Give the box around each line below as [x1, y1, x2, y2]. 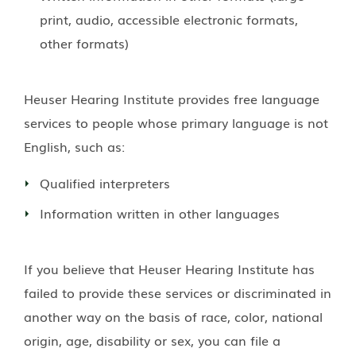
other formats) [40, 33, 129, 52]
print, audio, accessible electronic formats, [40, 9, 298, 29]
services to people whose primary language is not [24, 112, 328, 132]
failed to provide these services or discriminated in [24, 282, 331, 302]
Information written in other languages [40, 203, 280, 222]
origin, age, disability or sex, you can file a [24, 330, 281, 350]
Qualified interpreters [40, 172, 170, 192]
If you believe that [24, 258, 138, 278]
